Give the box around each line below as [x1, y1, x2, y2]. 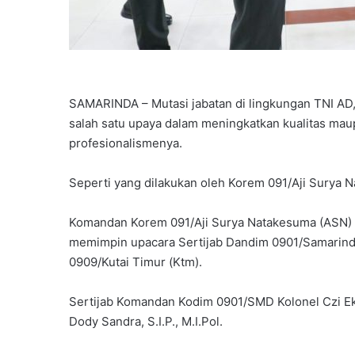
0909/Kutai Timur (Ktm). [69, 254, 202, 269]
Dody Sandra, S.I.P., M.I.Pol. [69, 313, 223, 329]
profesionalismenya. [69, 135, 185, 151]
